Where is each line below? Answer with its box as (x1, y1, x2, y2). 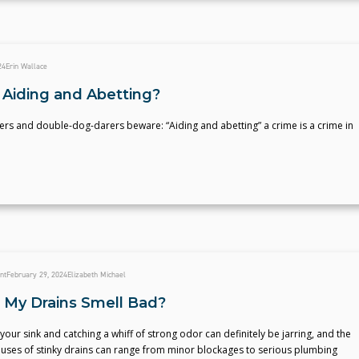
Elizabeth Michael (67, 269, 126, 280)
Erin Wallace (5, 61, 47, 71)
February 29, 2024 (6, 269, 67, 280)
